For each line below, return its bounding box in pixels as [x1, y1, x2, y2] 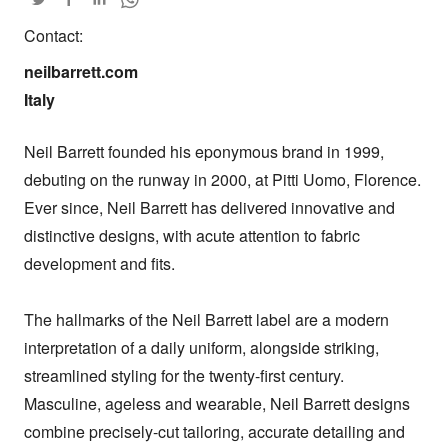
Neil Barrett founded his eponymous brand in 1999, [24, 140, 384, 164]
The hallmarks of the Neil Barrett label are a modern [24, 308, 389, 332]
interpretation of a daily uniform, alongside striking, [24, 336, 379, 360]
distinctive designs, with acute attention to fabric [24, 224, 360, 248]
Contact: [24, 24, 83, 48]
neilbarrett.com [24, 60, 138, 84]
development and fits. [24, 252, 175, 276]
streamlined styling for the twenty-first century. [24, 364, 344, 388]
